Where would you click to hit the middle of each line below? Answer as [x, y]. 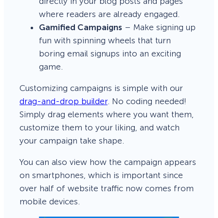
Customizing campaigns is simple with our [101, 88]
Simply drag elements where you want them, [107, 114]
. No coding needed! [147, 101]
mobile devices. [50, 201]
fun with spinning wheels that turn [105, 40]
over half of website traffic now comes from [107, 188]
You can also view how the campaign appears [108, 162]
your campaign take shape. [72, 140]
